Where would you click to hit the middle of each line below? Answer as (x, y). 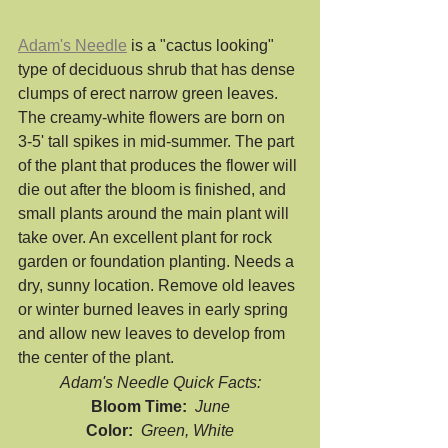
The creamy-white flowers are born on (153, 118)
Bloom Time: (142, 407)
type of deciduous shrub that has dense (158, 70)
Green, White (187, 431)
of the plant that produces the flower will (159, 166)
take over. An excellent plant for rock (147, 238)
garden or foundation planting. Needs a (158, 262)
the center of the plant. (96, 358)
